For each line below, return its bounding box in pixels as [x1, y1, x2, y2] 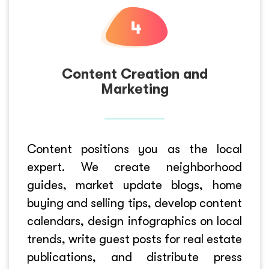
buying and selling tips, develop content [27, 196, 242, 210]
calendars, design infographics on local [27, 214, 242, 228]
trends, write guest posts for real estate [27, 232, 242, 246]
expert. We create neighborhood [27, 160, 242, 174]
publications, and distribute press [27, 250, 242, 264]
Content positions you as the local [27, 142, 242, 156]
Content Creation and [61, 66, 208, 82]
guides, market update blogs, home [27, 178, 242, 192]
